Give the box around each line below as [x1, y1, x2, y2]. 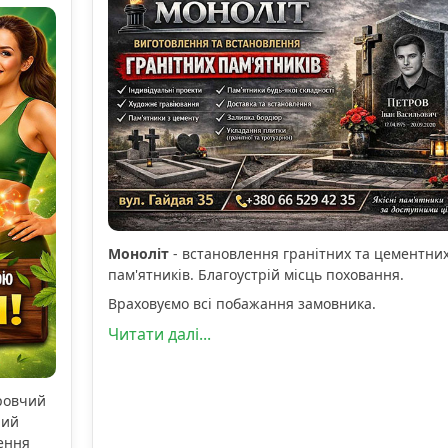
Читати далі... [107, 322, 211, 345]
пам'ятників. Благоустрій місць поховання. [107, 264, 404, 284]
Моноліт [107, 243, 169, 263]
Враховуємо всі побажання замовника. [107, 293, 380, 313]
